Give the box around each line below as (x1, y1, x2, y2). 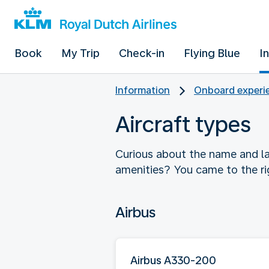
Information (115, 85, 170, 96)
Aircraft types (115, 111, 251, 138)
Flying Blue (184, 47, 240, 59)
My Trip (61, 47, 100, 59)
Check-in (119, 47, 165, 59)
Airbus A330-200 (130, 253, 216, 267)
